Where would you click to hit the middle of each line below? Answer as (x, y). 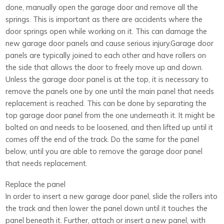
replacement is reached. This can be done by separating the (106, 103)
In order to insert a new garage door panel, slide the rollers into (112, 196)
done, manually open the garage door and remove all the (102, 7)
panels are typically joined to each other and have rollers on (106, 55)
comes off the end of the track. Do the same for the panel (102, 139)
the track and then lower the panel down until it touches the (107, 208)
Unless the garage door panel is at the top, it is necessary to (107, 79)
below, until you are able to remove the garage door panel (104, 151)
